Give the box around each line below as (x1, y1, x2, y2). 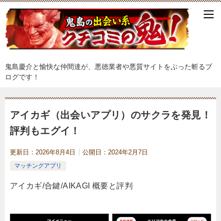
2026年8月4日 (36, 148, 75, 156)
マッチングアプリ (14, 162, 62, 169)
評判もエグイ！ (10, 125, 80, 136)
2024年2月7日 (108, 148, 148, 156)
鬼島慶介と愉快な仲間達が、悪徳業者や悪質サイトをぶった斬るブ (5, 62, 212, 71)
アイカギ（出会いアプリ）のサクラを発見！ (10, 109, 211, 120)
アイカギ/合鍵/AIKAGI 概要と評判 (10, 181, 133, 190)
